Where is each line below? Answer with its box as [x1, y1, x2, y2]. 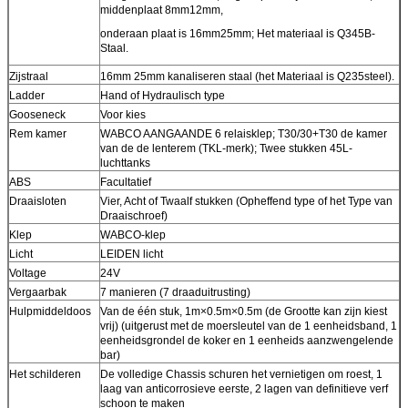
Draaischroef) [100, 209, 168, 222]
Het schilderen [9, 367, 81, 381]
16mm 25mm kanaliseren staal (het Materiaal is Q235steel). [100, 69, 394, 83]
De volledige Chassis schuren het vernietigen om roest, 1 [100, 367, 382, 381]
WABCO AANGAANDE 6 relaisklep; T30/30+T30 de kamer [100, 127, 387, 140]
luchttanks [100, 156, 150, 169]
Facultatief [100, 175, 151, 189]
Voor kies [100, 107, 146, 121]
